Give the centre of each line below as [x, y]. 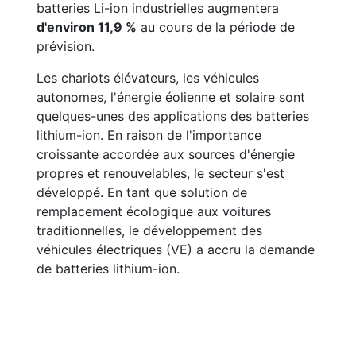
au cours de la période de [216, 27]
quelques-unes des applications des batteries [173, 116]
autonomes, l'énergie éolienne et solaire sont [171, 97]
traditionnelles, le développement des [149, 230]
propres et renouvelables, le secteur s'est [161, 173]
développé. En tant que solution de [142, 192]
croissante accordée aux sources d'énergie [166, 154]
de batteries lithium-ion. [108, 269]
